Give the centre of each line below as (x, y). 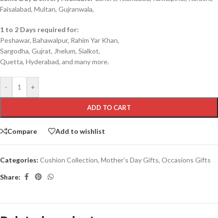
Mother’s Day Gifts (130, 160)
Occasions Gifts (186, 160)
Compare (22, 131)
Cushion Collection (69, 160)
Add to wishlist (80, 131)
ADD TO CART (109, 108)
